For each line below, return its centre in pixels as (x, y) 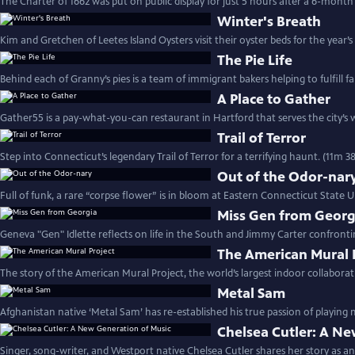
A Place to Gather (274, 99)
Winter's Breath (269, 21)
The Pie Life (255, 60)
